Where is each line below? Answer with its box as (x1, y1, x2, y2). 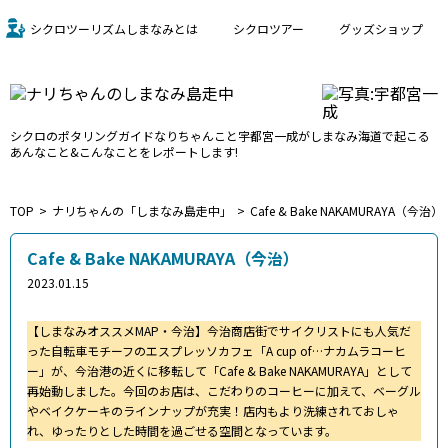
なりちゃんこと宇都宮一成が (154, 126, 310, 144)
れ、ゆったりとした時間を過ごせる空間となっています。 (27, 421, 337, 439)
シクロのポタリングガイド (10, 126, 154, 144)
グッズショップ (339, 19, 423, 37)
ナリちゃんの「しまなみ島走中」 (52, 202, 232, 220)
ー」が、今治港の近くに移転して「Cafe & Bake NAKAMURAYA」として (27, 361, 412, 379)
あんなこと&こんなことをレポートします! (10, 142, 238, 160)
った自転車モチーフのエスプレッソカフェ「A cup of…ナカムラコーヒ (27, 341, 406, 359)
